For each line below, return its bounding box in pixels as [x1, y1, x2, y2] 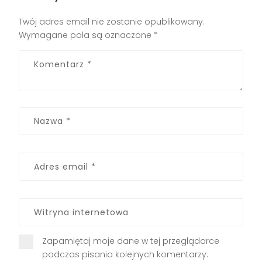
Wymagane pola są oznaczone [19, 29, 154, 41]
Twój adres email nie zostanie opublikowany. [19, 15, 205, 27]
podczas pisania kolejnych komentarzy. [42, 248, 209, 260]
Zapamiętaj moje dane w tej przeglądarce [42, 235, 220, 247]
